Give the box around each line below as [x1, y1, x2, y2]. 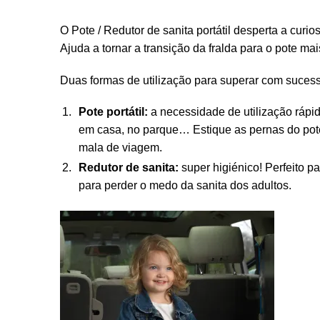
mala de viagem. [78, 141, 162, 154]
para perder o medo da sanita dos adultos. [78, 179, 291, 192]
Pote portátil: [78, 106, 148, 119]
